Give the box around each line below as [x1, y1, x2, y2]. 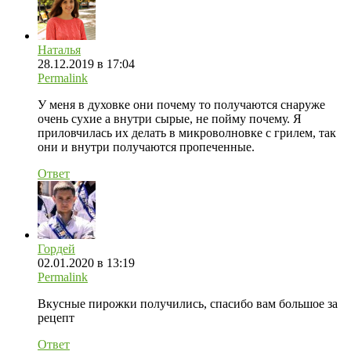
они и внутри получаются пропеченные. [38, 140, 255, 154]
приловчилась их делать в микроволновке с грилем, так [38, 126, 336, 140]
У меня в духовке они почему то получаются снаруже [38, 98, 325, 112]
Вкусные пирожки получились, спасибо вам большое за [38, 297, 338, 311]
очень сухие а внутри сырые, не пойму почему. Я [38, 112, 302, 126]
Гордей [38, 242, 75, 256]
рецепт [38, 311, 74, 325]
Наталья [38, 43, 81, 57]
